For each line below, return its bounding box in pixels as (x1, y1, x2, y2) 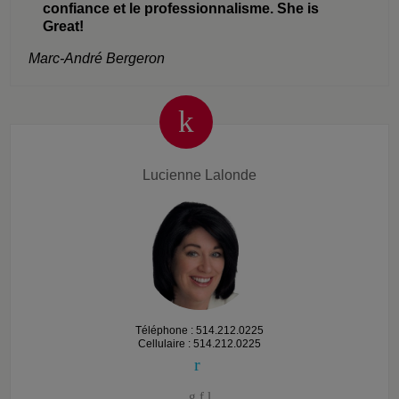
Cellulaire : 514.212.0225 (138, 337, 261, 350)
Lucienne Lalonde (142, 167, 256, 183)
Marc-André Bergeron (28, 50, 166, 66)
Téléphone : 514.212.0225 (135, 323, 264, 337)
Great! (43, 18, 85, 34)
